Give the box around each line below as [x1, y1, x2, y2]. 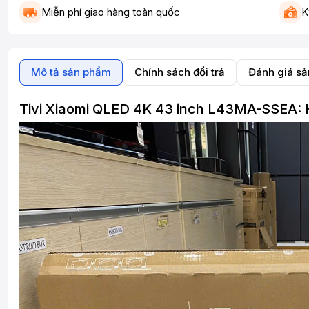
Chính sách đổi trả [134, 65, 225, 79]
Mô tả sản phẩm [31, 65, 111, 79]
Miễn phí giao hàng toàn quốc [41, 6, 180, 19]
